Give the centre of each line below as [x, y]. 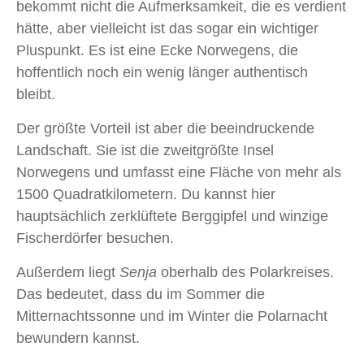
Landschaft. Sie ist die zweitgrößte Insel [145, 151]
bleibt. [36, 95]
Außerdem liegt [68, 273]
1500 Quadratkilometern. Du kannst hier [146, 195]
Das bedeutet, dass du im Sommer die [141, 295]
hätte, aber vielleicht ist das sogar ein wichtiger [167, 29]
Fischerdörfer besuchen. [95, 238]
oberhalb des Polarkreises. [245, 273]
